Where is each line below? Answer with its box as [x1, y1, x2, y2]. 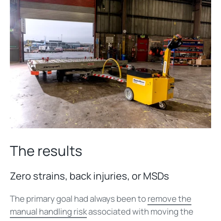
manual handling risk [10, 206, 87, 218]
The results [10, 141, 82, 160]
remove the [147, 193, 191, 205]
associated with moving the [87, 206, 193, 218]
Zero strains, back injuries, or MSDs [10, 169, 169, 183]
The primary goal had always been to [10, 193, 147, 205]
